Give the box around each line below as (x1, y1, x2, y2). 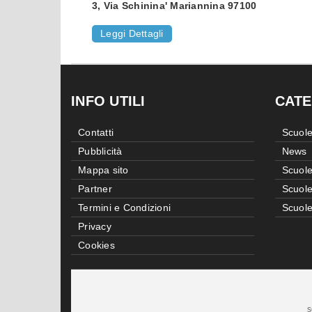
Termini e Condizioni (78, 202, 171, 214)
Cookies (78, 240, 115, 251)
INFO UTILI (71, 93, 146, 109)
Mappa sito (78, 164, 129, 176)
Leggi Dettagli (100, 28, 164, 40)
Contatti (78, 127, 114, 139)
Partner (78, 183, 112, 195)
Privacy (78, 221, 111, 233)
